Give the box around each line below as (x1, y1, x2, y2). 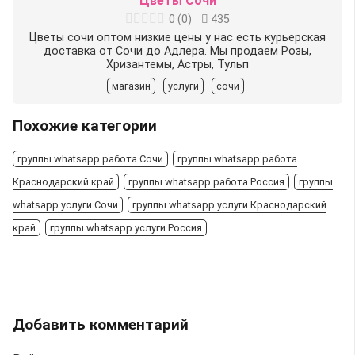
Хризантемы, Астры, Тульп (106, 57, 249, 71)
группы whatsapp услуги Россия (50, 221, 202, 234)
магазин (111, 79, 151, 92)
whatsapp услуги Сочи (13, 198, 118, 211)
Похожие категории (13, 116, 157, 135)
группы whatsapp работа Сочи (17, 152, 163, 165)
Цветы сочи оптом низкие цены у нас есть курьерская (29, 30, 326, 44)
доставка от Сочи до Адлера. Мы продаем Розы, (44, 44, 311, 58)
